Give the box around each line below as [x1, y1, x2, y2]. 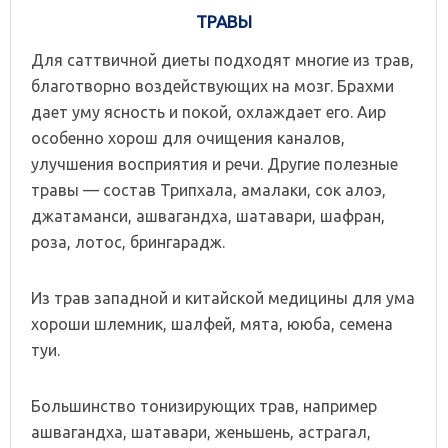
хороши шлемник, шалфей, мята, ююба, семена [31, 314, 393, 333]
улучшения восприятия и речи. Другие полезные [31, 154, 398, 173]
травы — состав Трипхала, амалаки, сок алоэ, [31, 180, 386, 199]
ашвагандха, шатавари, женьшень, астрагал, [31, 422, 371, 441]
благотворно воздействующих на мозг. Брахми [31, 76, 394, 95]
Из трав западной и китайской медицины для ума [31, 288, 415, 307]
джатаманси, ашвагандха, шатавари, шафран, [31, 206, 385, 225]
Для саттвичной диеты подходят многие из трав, [31, 50, 414, 69]
